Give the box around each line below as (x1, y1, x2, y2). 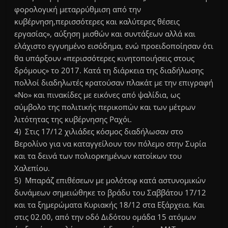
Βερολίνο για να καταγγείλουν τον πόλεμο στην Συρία (14, 138, 207, 149)
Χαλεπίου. (14, 163, 50, 174)
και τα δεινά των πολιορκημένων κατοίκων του (14, 151, 182, 161)
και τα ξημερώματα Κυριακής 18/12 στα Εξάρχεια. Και (14, 199, 205, 210)
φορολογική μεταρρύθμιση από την (14, 4, 141, 15)
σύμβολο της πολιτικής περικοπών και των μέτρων (14, 102, 196, 112)
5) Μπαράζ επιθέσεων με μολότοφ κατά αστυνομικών (14, 175, 206, 186)
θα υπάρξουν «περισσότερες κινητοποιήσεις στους (14, 53, 195, 64)
